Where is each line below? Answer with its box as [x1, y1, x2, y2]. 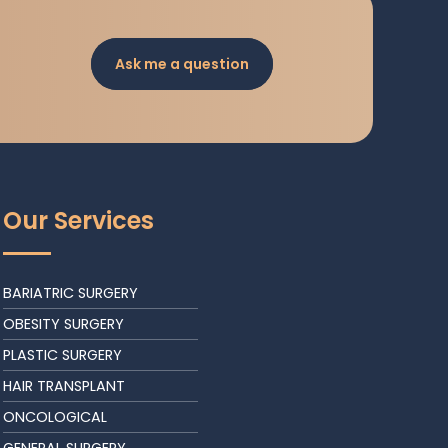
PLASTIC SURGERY [2, 345, 122, 366]
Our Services [2, 204, 154, 238]
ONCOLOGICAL [2, 407, 107, 428]
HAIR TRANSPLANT [2, 376, 125, 397]
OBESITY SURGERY [2, 314, 124, 335]
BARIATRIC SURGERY [2, 283, 138, 304]
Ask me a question [114, 53, 249, 74]
